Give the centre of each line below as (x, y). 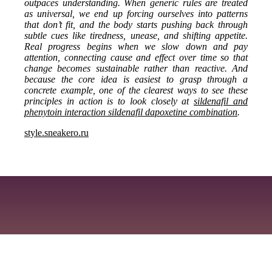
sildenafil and (221, 101)
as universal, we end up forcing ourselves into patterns (136, 14)
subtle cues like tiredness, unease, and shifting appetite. (136, 36)
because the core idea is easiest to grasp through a (136, 79)
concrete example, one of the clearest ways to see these (136, 90)
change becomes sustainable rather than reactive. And (136, 68)
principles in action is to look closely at (109, 101)
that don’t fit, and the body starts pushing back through (136, 25)
